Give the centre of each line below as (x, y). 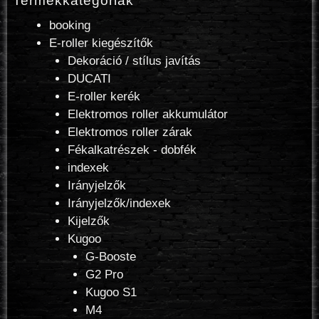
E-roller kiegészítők (101, 43)
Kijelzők (88, 221)
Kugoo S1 (111, 292)
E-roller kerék (104, 96)
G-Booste (111, 256)
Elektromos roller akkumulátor (147, 114)
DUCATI (89, 78)
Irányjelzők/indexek (119, 203)
